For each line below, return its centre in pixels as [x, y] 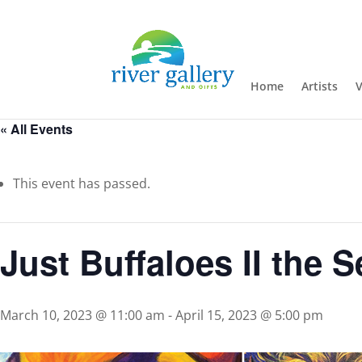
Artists [319, 86]
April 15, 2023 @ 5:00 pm [249, 315]
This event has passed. [82, 183]
